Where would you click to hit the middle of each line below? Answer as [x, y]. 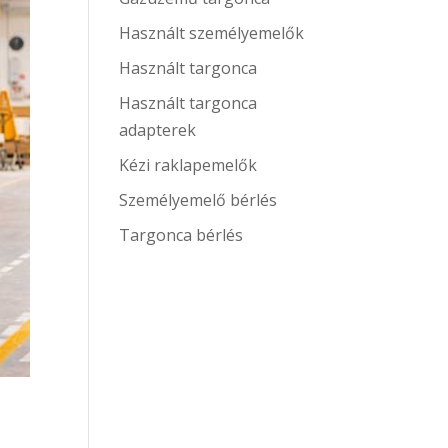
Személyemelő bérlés [198, 199]
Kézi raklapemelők [188, 164]
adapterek [158, 129]
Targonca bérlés [181, 234]
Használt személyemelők [212, 32]
